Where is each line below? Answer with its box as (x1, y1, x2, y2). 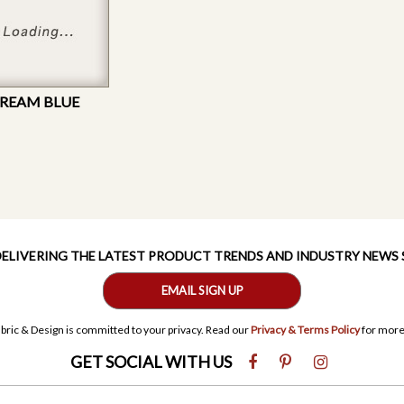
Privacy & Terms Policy (250, 322, 360, 336)
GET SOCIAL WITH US (70, 351, 234, 372)
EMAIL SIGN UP (161, 282, 243, 298)
